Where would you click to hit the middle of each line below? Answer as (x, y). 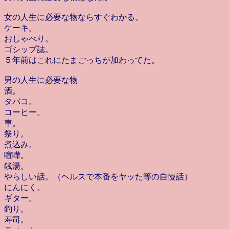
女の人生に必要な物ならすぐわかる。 (74, 17)
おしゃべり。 (29, 39)
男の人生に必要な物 (41, 80)
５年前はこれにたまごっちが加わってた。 (82, 60)
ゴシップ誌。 (29, 49)
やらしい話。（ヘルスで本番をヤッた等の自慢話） (98, 177)
